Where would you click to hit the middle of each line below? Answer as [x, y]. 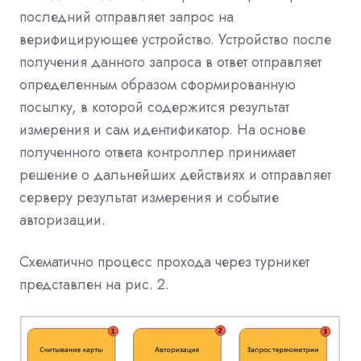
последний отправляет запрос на [127, 17]
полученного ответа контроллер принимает [158, 152]
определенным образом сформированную [158, 84]
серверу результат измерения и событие [149, 197]
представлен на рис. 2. [94, 284]
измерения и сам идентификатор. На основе [162, 129]
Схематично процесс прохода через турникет [164, 261]
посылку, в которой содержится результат [154, 107]
